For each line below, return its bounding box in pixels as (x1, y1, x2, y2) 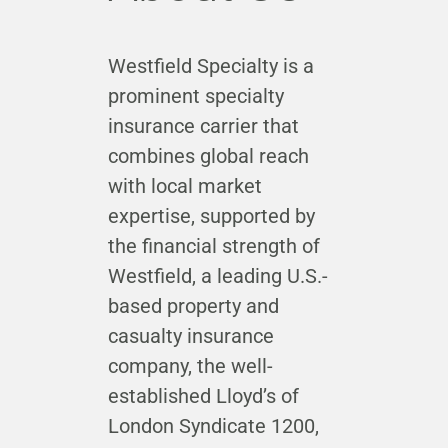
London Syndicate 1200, (107, 414, 319, 439)
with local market (107, 174, 262, 199)
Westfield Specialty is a (107, 54, 314, 79)
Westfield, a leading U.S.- (107, 264, 328, 289)
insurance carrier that (107, 114, 299, 139)
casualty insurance (107, 324, 274, 349)
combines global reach (107, 144, 309, 169)
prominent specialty (107, 84, 284, 109)
